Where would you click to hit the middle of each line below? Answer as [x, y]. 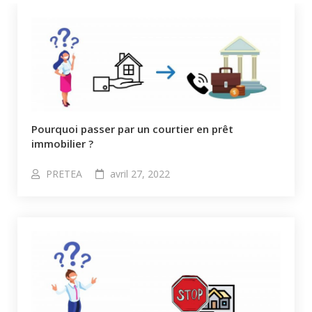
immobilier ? [62, 144]
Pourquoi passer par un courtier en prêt [132, 129]
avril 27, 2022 [140, 174]
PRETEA [64, 174]
